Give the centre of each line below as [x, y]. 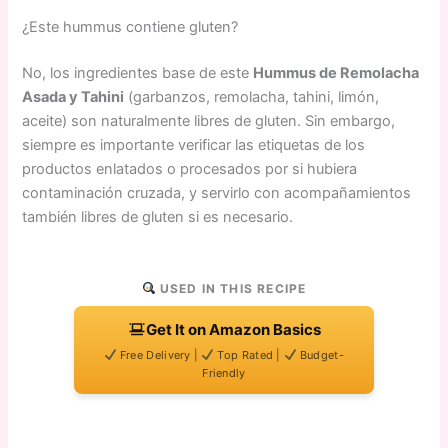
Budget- [320, 355]
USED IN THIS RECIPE [231, 288]
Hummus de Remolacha [336, 73]
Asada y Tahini [73, 97]
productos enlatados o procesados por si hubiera [190, 169]
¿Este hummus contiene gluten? [130, 27]
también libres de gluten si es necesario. [158, 217]
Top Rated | [249, 355]
